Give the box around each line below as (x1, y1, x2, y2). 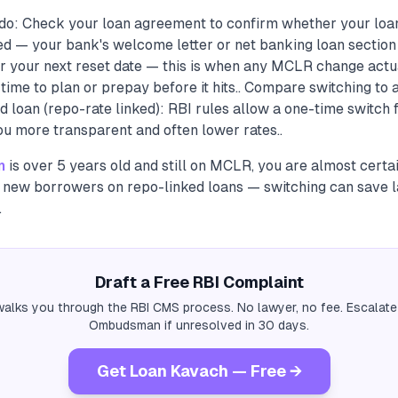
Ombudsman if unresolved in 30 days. (89, 318, 309, 332)
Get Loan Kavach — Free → (96, 362, 302, 380)
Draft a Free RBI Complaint (94, 273, 304, 291)
